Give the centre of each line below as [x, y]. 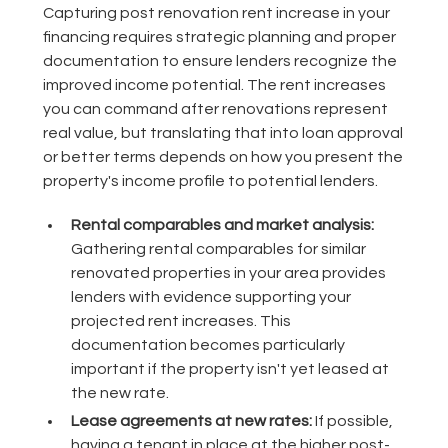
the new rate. [119, 393]
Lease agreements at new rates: [191, 421]
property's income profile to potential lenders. [210, 181]
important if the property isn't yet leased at [229, 369]
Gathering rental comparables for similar [218, 249]
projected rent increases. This [180, 321]
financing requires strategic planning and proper [219, 37]
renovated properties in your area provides [228, 273]
